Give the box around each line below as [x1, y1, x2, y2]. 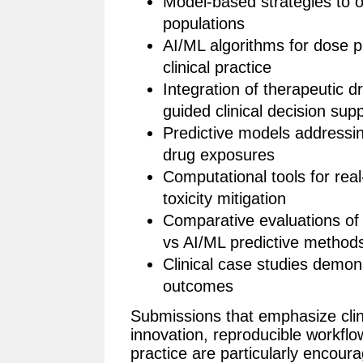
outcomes [163, 277, 233, 296]
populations [163, 15, 245, 33]
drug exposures [163, 146, 275, 164]
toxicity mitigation [163, 190, 286, 208]
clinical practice [163, 58, 271, 77]
